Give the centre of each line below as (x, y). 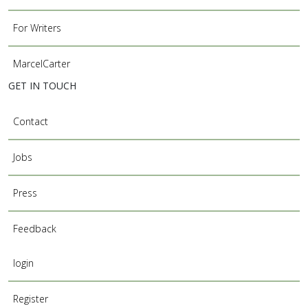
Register (31, 299)
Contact (31, 121)
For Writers (37, 28)
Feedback (35, 229)
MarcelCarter (42, 64)
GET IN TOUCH (42, 86)
